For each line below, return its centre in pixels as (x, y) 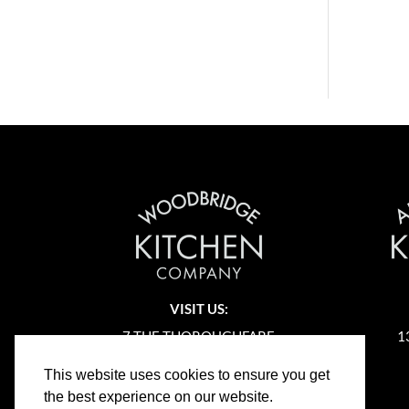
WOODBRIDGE (199, 363)
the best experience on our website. (158, 397)
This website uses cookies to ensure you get (187, 375)
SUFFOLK (199, 390)
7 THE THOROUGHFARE (199, 336)
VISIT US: (199, 308)
